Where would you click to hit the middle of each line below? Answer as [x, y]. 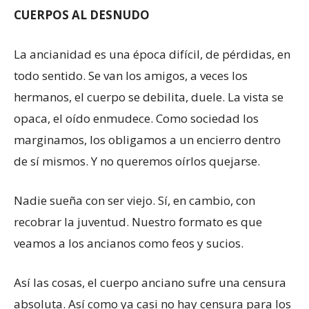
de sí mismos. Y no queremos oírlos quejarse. [137, 161]
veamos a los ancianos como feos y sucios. [129, 243]
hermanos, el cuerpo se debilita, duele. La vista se [149, 97]
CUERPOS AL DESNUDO [82, 15]
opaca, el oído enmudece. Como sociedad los [136, 119]
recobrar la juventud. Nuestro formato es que [138, 222]
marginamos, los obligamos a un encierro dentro [147, 140]
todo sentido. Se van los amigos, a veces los [131, 76]
